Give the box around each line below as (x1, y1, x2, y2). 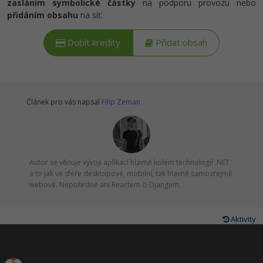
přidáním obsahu (7, 9, 78, 21)
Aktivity (229, 214, 256, 225)
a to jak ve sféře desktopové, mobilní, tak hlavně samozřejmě (29, 168, 232, 179)
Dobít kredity (65, 38, 120, 48)
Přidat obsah (153, 38, 207, 48)
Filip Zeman (102, 97, 140, 107)
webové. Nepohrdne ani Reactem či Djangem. (29, 180, 181, 190)
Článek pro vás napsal (26, 97, 102, 107)
